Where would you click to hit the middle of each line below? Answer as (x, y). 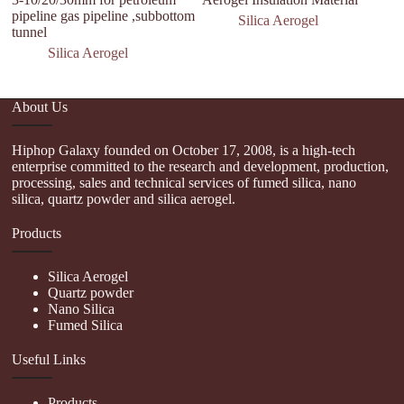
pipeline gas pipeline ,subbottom (104, 16)
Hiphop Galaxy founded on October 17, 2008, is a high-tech (184, 150)
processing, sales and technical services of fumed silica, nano (184, 182)
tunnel (30, 32)
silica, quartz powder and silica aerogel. (124, 198)
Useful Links (49, 359)
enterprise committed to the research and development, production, (201, 166)
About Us (40, 106)
